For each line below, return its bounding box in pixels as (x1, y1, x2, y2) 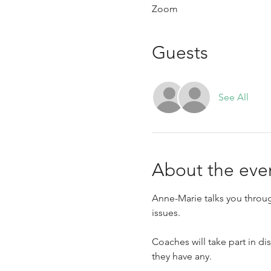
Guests (151, 42, 208, 64)
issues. (151, 207, 180, 218)
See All (218, 91, 249, 103)
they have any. (151, 250, 212, 262)
